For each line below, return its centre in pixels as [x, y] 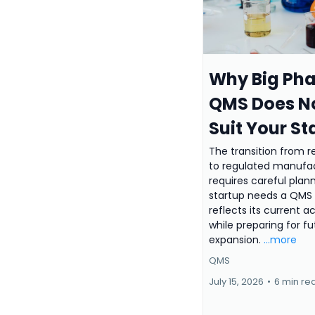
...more [280, 240]
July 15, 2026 [236, 282]
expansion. [236, 240]
